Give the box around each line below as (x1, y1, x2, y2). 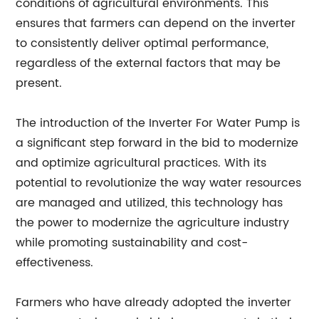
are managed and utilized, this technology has (16, 194, 283, 212)
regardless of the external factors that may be (16, 54, 281, 73)
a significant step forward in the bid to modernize (16, 134, 299, 152)
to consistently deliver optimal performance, (16, 34, 269, 53)
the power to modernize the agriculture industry (16, 214, 290, 232)
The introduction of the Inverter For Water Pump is (16, 114, 300, 132)
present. (16, 74, 63, 93)
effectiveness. (16, 253, 94, 272)
